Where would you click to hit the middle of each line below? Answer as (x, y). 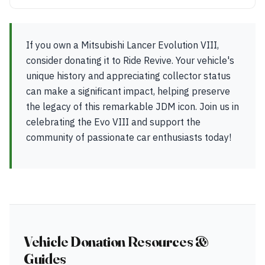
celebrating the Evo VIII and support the (113, 122)
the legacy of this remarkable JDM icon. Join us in (132, 106)
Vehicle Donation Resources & (116, 241)
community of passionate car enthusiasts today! (129, 137)
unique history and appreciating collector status (128, 76)
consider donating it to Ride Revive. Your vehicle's (130, 60)
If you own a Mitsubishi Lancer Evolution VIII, (122, 45)
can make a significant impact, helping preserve (128, 91)
